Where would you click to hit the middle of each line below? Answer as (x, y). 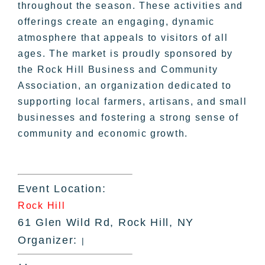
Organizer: (50, 240)
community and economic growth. (103, 133)
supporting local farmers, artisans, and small (132, 101)
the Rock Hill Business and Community (118, 69)
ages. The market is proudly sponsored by (126, 53)
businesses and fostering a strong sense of (128, 117)
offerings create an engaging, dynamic (116, 21)
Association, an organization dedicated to (125, 85)
